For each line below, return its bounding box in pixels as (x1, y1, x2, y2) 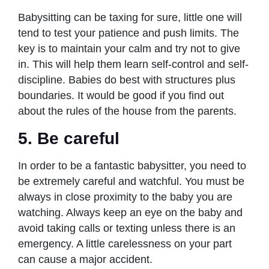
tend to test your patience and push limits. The (18, 26, 239, 39)
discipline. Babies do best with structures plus (18, 73, 235, 86)
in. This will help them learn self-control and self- (18, 58, 249, 70)
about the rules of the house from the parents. (18, 104, 237, 117)
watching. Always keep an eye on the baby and (18, 206, 243, 219)
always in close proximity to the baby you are (18, 190, 232, 203)
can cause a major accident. (18, 253, 153, 265)
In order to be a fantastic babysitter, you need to (18, 159, 246, 172)
